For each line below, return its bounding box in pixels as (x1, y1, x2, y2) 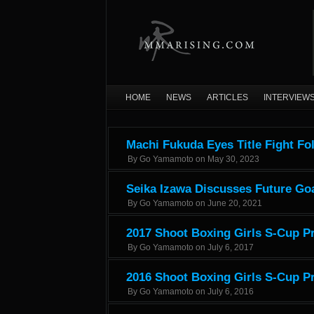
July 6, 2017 (207, 243, 254, 252)
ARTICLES (207, 93, 248, 102)
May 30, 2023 (207, 154, 259, 164)
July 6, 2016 (207, 287, 254, 296)
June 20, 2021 (207, 198, 262, 208)
